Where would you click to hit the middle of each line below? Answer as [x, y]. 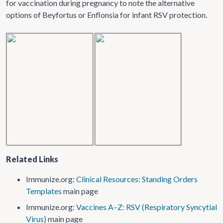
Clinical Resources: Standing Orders [137, 179]
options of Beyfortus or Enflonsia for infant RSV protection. [107, 15]
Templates [44, 191]
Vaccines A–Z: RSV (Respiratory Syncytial [147, 207]
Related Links [32, 159]
